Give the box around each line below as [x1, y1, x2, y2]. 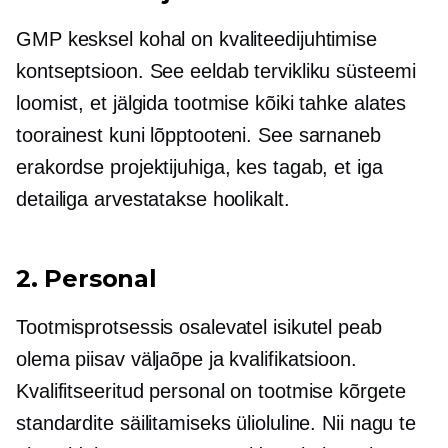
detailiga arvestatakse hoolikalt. [16, 188, 290, 210]
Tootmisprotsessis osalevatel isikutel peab [16, 316, 382, 338]
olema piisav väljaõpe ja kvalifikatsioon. [16, 348, 357, 370]
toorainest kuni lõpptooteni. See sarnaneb [16, 124, 381, 146]
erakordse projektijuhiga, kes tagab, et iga [16, 156, 383, 178]
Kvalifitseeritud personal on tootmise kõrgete [16, 380, 406, 402]
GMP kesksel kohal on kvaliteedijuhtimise [16, 28, 377, 50]
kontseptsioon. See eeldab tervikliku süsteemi [16, 60, 416, 82]
